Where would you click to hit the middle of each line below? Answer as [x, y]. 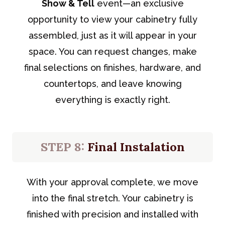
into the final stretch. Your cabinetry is [113, 198]
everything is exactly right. [113, 99]
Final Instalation [134, 147]
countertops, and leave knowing [113, 83]
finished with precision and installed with [113, 214]
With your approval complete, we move [113, 182]
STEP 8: [62, 147]
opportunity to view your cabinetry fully [113, 19]
